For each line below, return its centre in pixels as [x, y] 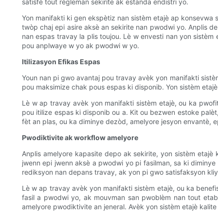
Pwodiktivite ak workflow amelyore [80, 138]
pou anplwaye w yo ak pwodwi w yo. [81, 46]
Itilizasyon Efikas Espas [61, 62]
